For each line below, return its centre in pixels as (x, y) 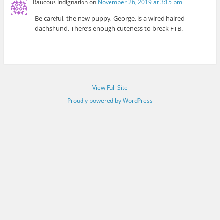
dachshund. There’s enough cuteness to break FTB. (109, 29)
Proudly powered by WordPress (110, 101)
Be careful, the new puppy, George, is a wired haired (110, 18)
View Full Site (110, 88)
